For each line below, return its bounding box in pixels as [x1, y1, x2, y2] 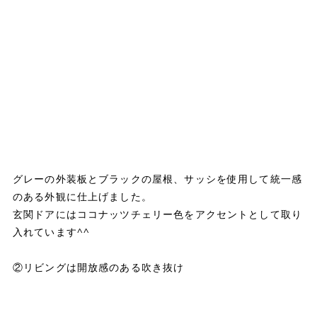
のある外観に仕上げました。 [12, 189, 152, 203]
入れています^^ [12, 224, 91, 238]
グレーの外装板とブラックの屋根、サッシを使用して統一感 [12, 171, 303, 185]
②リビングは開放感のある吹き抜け [12, 260, 185, 274]
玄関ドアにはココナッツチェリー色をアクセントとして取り [12, 207, 303, 221]
